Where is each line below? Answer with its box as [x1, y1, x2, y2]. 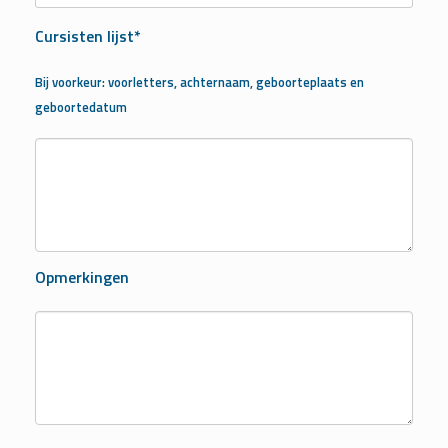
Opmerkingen [35, 264, 129, 289]
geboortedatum [35, 97, 127, 118]
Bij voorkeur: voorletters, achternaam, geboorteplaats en [35, 72, 364, 93]
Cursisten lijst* [35, 24, 141, 49]
